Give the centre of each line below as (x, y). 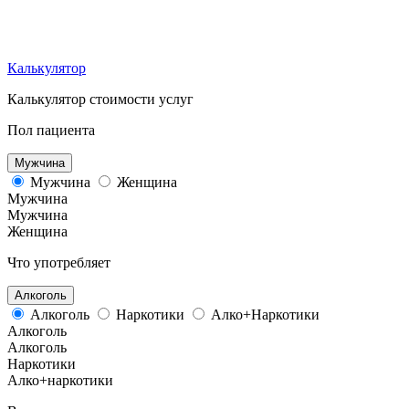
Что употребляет (59, 262)
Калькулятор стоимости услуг (100, 99)
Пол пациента (51, 130)
